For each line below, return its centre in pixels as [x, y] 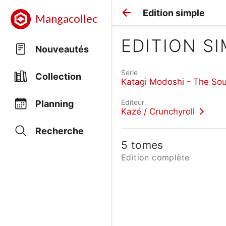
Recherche [60, 131]
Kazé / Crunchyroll [158, 111]
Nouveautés [62, 49]
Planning [54, 103]
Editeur [133, 102]
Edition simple [174, 13]
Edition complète [155, 157]
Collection [58, 76]
